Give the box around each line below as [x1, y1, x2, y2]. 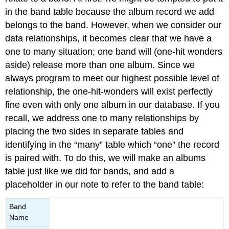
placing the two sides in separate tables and [5, 126, 184, 136]
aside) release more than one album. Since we [5, 59, 195, 70]
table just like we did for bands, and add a [5, 166, 175, 176]
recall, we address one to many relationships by [5, 112, 199, 123]
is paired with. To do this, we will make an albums [5, 152, 206, 163]
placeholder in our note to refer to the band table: [5, 179, 204, 190]
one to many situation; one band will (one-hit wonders [5, 46, 223, 57]
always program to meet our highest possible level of [5, 73, 220, 83]
